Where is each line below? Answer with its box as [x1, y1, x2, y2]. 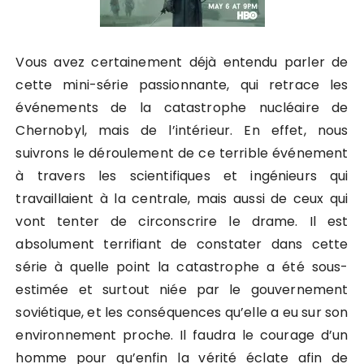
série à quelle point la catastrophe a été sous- [15, 258, 349, 276]
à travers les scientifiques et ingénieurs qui [15, 167, 349, 185]
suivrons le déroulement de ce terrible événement [15, 144, 349, 162]
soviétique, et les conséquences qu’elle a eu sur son [15, 303, 349, 322]
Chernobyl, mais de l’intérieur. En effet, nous [15, 121, 349, 140]
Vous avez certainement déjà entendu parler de [15, 53, 349, 71]
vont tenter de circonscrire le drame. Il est [15, 212, 349, 231]
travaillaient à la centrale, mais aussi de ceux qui [15, 189, 349, 208]
